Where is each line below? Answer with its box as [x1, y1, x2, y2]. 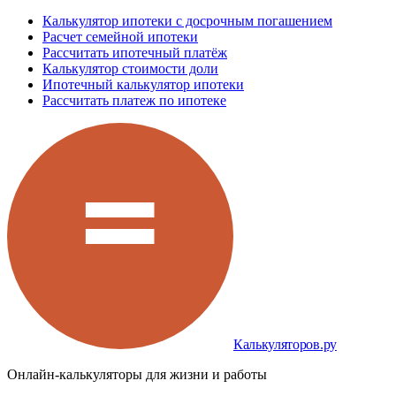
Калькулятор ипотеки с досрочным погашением [42, 13, 332, 29]
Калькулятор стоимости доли [42, 61, 218, 77]
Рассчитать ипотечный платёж [42, 45, 227, 61]
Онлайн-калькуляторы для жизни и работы [7, 367, 267, 383]
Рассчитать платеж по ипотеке [42, 93, 226, 109]
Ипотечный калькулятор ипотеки [42, 77, 244, 93]
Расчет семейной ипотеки [42, 29, 198, 45]
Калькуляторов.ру [233, 337, 337, 353]
